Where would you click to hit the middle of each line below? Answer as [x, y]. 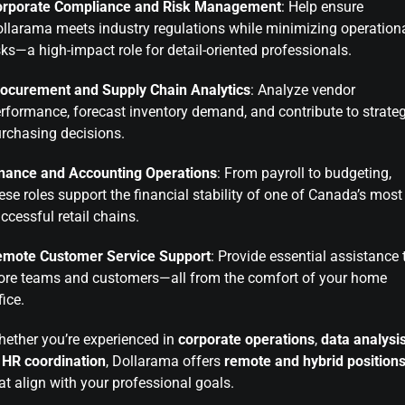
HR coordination [54, 361]
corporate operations [246, 339]
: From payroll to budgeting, [304, 173]
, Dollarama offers [165, 361]
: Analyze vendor [303, 90]
